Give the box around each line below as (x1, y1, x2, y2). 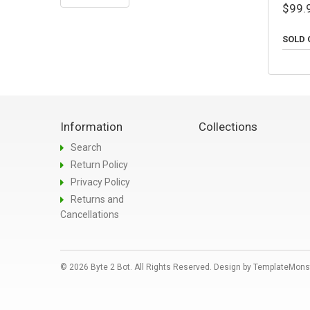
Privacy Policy (71, 176, 130, 188)
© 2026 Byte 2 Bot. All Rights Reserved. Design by (60, 262, 253, 272)
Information (60, 119, 122, 134)
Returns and (71, 193, 124, 205)
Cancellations (60, 208, 119, 220)
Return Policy (71, 158, 128, 170)
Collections (199, 119, 257, 134)
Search (71, 141, 102, 153)
